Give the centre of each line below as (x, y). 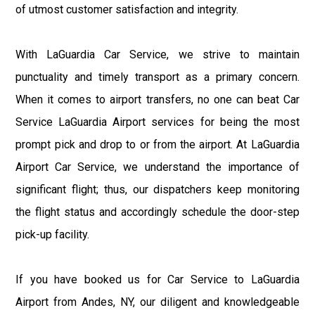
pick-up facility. (53, 234)
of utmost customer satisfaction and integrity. (127, 9)
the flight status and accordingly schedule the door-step (157, 212)
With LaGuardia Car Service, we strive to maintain (157, 54)
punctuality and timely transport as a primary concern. (157, 77)
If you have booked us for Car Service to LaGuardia (157, 279)
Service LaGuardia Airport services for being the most (157, 122)
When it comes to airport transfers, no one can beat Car (157, 99)
